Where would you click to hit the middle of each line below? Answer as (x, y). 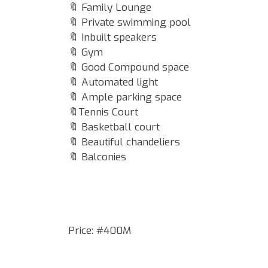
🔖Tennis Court (105, 112)
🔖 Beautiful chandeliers (126, 142)
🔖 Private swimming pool (131, 22)
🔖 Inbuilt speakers (114, 37)
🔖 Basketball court (115, 127)
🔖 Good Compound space (130, 67)
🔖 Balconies (97, 157)
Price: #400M (100, 230)
